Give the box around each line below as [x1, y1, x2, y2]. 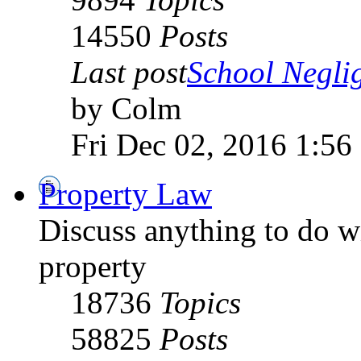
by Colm [71, 90, 181, 126]
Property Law [39, 176, 212, 211]
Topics [160, 284, 241, 320]
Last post [71, 54, 187, 89]
